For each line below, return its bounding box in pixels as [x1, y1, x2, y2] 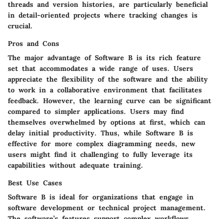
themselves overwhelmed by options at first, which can [8, 117, 205, 127]
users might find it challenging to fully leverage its [8, 150, 193, 159]
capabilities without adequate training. [8, 160, 143, 170]
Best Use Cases [8, 178, 62, 187]
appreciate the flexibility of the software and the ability [8, 74, 208, 84]
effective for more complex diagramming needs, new [8, 139, 195, 148]
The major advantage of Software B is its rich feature [8, 53, 201, 62]
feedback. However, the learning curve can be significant [8, 96, 211, 105]
